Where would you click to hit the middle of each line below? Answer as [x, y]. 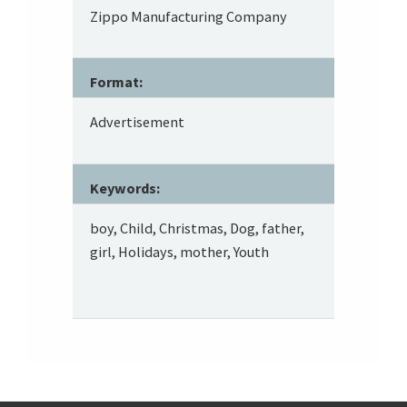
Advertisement [138, 122]
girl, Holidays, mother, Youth [180, 251]
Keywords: [125, 188]
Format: [117, 82]
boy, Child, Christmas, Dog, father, [198, 228]
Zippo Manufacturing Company [189, 17]
